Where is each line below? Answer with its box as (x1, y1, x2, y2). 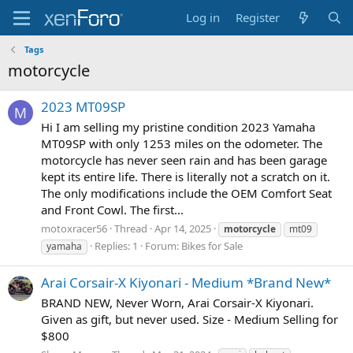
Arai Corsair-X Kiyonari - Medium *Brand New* (41, 273, 331, 292)
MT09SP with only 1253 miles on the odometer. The (41, 136, 322, 152)
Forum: (145, 238, 181, 253)
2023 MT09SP (41, 98, 125, 117)
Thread (114, 221, 147, 236)
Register (236, 9, 281, 25)
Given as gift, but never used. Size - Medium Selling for (41, 310, 338, 327)
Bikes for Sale (181, 238, 243, 253)
